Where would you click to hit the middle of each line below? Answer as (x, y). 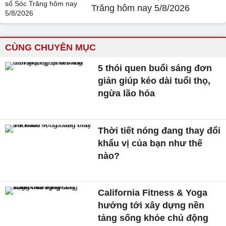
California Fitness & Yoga (153, 193)
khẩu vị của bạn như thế (150, 143)
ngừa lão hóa (127, 93)
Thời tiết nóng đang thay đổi (159, 130)
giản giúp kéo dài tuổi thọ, (154, 81)
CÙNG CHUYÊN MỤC (50, 47)
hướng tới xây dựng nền (151, 206)
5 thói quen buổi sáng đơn (155, 68)
